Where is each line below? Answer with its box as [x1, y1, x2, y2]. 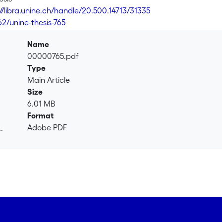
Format [27, 111, 54, 120]
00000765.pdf [27, 51, 79, 60]
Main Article [27, 75, 70, 84]
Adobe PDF [27, 122, 67, 132]
